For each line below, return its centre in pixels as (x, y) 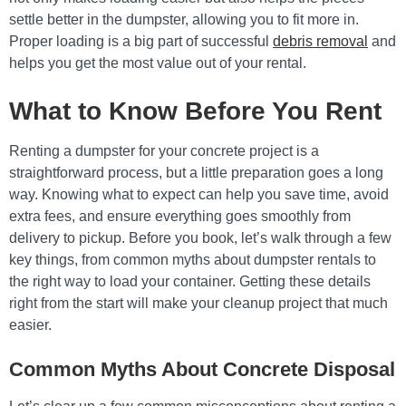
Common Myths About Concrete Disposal (202, 369)
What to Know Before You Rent (195, 111)
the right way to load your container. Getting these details (190, 281)
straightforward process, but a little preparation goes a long (196, 173)
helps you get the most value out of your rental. (158, 63)
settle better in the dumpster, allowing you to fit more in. (184, 19)
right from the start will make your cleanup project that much (198, 303)
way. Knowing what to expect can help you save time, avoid (199, 194)
